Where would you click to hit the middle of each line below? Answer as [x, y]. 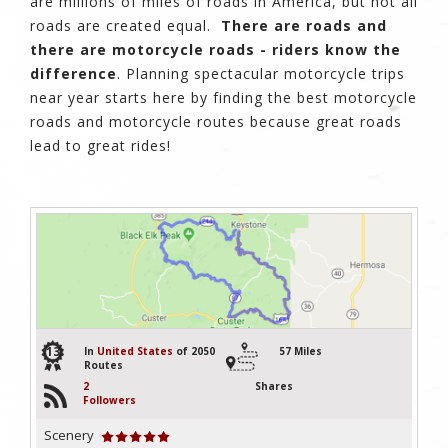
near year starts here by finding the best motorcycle [223, 97]
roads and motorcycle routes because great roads [216, 121]
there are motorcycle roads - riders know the [215, 49]
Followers [109, 399]
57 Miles [300, 350]
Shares [274, 385]
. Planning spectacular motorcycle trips [261, 73]
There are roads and [304, 25]
